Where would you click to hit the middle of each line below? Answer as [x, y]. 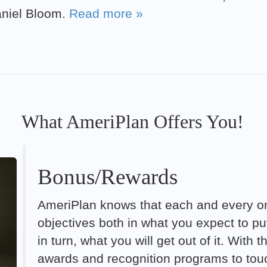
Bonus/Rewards [108, 176]
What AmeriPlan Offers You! [133, 122]
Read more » [106, 13]
